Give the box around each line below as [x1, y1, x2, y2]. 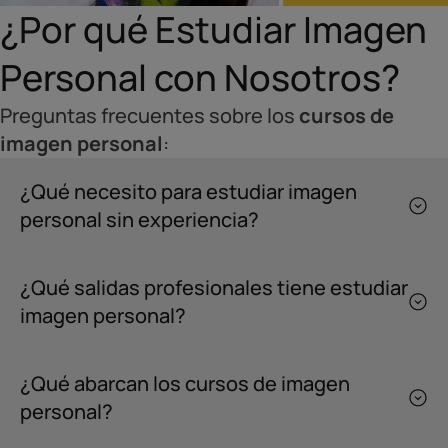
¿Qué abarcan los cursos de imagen [20, 370, 350, 398]
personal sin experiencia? [20, 206, 259, 234]
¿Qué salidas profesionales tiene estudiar [20, 274, 408, 302]
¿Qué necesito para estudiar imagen [20, 178, 357, 206]
